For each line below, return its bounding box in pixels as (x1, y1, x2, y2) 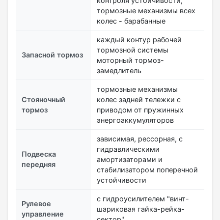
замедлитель (97, 66, 141, 75)
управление (22, 209, 64, 218)
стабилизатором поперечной (97, 165, 198, 174)
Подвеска (22, 149, 56, 158)
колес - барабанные (97, 16, 165, 25)
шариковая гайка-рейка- (97, 204, 185, 213)
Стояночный (22, 95, 65, 104)
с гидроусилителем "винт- (97, 194, 189, 203)
